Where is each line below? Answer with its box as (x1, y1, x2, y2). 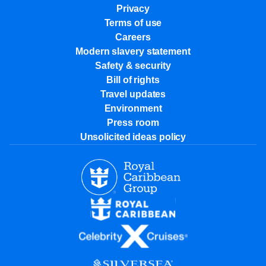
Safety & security (95, 61, 171, 71)
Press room (107, 118, 159, 128)
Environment (104, 103, 162, 113)
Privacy (116, 4, 150, 14)
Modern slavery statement (75, 46, 191, 56)
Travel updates (100, 89, 166, 99)
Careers (115, 32, 151, 42)
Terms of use (104, 18, 162, 28)
